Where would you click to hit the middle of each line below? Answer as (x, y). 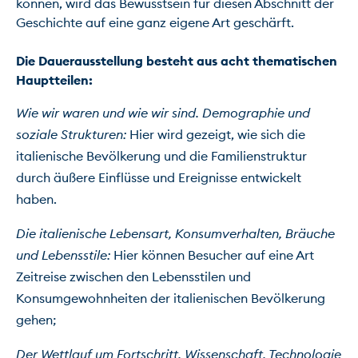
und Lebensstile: (65, 255)
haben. (36, 199)
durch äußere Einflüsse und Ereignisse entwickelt (159, 177)
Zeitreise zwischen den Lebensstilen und (133, 276)
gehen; (36, 319)
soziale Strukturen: (73, 134)
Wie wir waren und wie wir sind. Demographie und (163, 112)
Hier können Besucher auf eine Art (214, 255)
